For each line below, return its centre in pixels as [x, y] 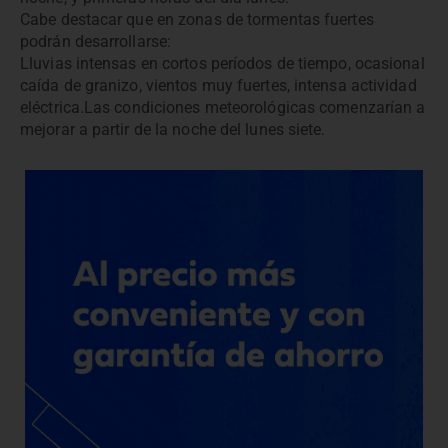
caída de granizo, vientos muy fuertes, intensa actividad [218, 85]
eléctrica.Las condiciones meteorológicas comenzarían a [223, 107]
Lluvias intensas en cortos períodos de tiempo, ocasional [222, 63]
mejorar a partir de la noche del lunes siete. [173, 129]
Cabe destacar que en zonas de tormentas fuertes [197, 19]
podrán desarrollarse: [96, 41]
